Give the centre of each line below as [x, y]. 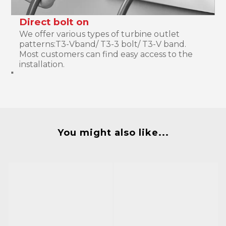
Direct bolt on [54, 22]
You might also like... [113, 132]
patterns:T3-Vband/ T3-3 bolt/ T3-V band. [103, 44]
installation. [42, 64]
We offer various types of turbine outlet [100, 34]
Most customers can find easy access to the [106, 54]
